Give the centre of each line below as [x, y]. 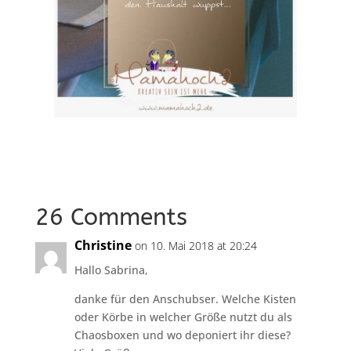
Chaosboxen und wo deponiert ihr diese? [182, 335]
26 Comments [111, 217]
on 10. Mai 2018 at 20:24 [195, 246]
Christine [103, 246]
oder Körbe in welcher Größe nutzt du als [183, 317]
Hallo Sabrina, [111, 270]
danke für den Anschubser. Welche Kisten [185, 299]
